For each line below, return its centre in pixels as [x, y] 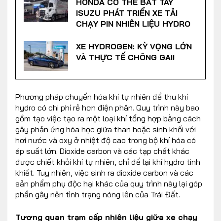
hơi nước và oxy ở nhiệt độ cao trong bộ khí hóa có [106, 140]
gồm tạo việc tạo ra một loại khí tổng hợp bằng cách [108, 118]
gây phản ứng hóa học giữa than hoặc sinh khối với [106, 129]
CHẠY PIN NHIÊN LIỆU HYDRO [133, 24]
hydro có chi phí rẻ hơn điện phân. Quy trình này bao [107, 107]
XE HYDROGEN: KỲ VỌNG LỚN [134, 47]
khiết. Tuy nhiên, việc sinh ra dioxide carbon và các [104, 172]
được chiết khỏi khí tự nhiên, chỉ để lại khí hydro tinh [108, 162]
